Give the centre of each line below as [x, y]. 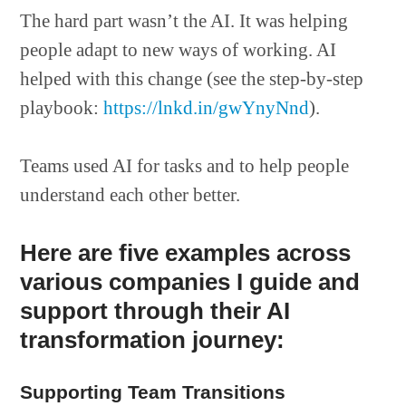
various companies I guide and [190, 282]
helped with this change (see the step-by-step [192, 79]
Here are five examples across [186, 253]
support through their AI [155, 311]
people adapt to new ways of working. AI [179, 50]
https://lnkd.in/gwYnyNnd [207, 108]
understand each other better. [130, 195]
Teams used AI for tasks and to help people [185, 166]
